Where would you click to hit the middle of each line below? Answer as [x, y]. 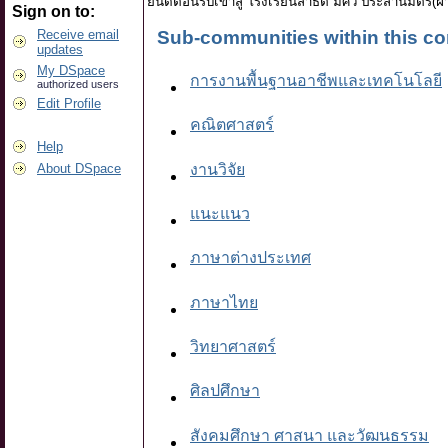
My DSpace [71, 70]
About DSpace [79, 168]
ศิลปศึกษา [225, 391]
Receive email [78, 34]
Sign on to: [53, 11]
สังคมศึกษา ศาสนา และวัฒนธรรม [309, 435]
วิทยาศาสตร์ [233, 347]
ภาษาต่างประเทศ [250, 258]
